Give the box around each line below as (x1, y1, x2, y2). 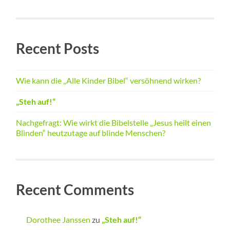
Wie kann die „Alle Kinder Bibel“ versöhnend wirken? (16, 75, 201, 85)
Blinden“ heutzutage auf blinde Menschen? (16, 127, 166, 138)
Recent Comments (16, 180, 135, 198)
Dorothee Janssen (26, 214, 91, 224)
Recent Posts (16, 39, 100, 57)
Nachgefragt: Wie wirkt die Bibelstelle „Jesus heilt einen (16, 117, 212, 127)
